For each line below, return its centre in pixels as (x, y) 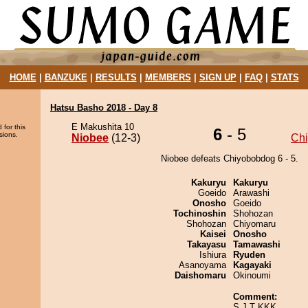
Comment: (255, 297)
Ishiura (213, 255)
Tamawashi (257, 244)
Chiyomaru (254, 224)
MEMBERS (168, 77)
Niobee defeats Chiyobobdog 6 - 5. (230, 158)
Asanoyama (202, 265)
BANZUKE (66, 77)
